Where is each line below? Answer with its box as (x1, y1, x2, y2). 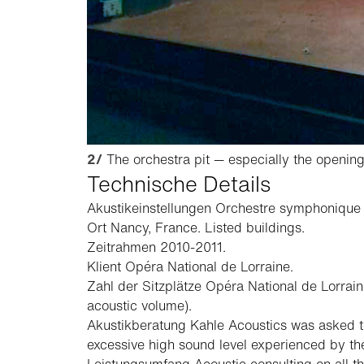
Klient (87, 257, 121, 276)
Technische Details (87, 168, 271, 199)
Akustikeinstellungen (87, 198, 211, 218)
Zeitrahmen (87, 237, 156, 257)
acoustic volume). (87, 296, 192, 315)
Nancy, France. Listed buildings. (106, 218, 305, 237)
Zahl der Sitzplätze (87, 276, 201, 296)
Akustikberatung (87, 315, 186, 335)
